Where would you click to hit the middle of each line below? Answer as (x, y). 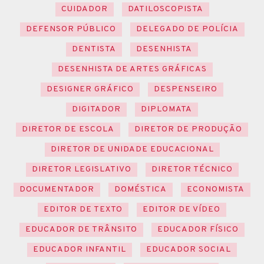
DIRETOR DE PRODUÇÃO (188, 129)
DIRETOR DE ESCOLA (68, 129)
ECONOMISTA (216, 189)
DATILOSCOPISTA (165, 9)
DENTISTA (94, 49)
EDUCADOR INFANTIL (80, 249)
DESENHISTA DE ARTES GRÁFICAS (132, 69)
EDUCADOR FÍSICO (198, 229)
